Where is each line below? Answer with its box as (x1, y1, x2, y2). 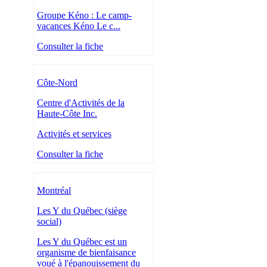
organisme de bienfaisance (37, 247, 136, 258)
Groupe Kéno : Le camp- (37, 10, 132, 21)
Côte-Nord (37, 77, 77, 88)
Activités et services (37, 129, 111, 139)
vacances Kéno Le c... (37, 21, 120, 32)
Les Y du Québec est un (37, 237, 127, 247)
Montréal (37, 185, 71, 196)
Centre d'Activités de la (37, 98, 125, 108)
